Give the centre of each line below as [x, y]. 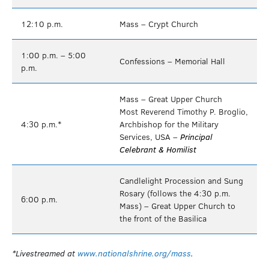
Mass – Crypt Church [159, 23]
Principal [196, 136]
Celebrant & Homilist [158, 149]
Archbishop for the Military [169, 123]
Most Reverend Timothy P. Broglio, [184, 111]
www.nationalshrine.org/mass [134, 253]
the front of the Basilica [163, 218]
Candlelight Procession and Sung [181, 180]
